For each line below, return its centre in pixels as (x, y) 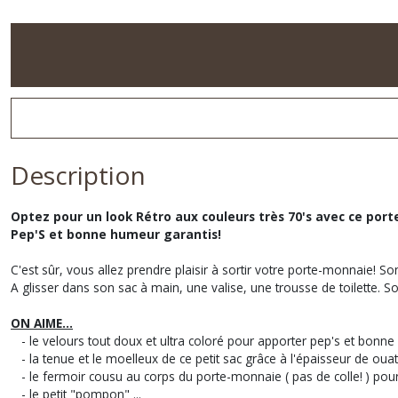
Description (78, 175)
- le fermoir (50, 376)
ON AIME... (42, 323)
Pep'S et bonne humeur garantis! (116, 234)
